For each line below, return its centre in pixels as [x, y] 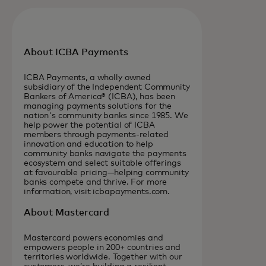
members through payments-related [96, 135]
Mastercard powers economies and [94, 238]
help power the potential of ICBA [89, 125]
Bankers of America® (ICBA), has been [99, 97]
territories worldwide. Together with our [103, 257]
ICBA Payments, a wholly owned [87, 78]
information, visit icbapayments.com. [97, 192]
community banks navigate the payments [105, 154]
